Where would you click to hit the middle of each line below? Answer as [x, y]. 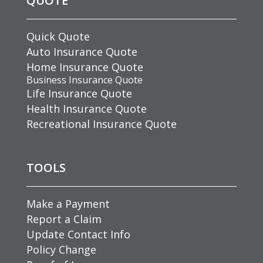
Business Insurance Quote [84, 80]
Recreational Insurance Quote [101, 124]
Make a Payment [68, 203]
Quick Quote [58, 36]
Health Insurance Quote [86, 108]
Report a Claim [64, 219]
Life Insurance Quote [79, 93]
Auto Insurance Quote [82, 51]
